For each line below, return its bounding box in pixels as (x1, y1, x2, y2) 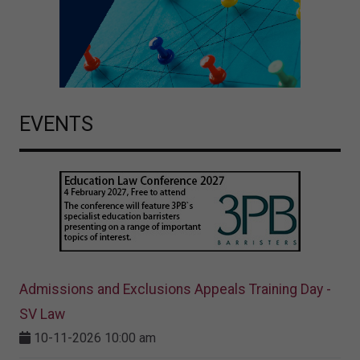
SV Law (19, 306, 65, 323)
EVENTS (19, 112, 93, 137)
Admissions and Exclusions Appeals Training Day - (19, 281, 331, 298)
